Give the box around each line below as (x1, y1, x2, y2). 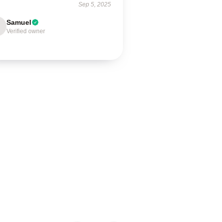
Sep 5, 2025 (78, 1, 111, 8)
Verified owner (6, 28, 46, 35)
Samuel (6, 18, 32, 26)
